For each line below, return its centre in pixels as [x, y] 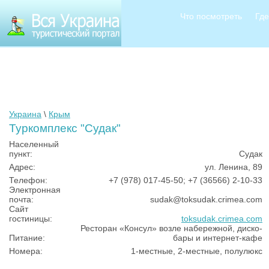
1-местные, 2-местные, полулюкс [197, 251]
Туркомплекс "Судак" [65, 128]
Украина [25, 114]
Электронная [35, 190]
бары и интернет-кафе [218, 238]
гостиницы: [31, 219]
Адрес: [22, 167]
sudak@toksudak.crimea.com [206, 199]
